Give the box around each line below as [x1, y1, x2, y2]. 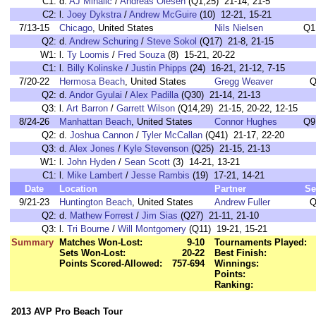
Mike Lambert [67, 170, 123, 181]
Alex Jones [69, 143, 115, 154]
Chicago [59, 23, 92, 33]
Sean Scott [124, 157, 170, 167]
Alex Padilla [130, 90, 178, 100]
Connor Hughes [214, 116, 277, 127]
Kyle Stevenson [123, 143, 188, 154]
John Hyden [67, 157, 116, 167]
